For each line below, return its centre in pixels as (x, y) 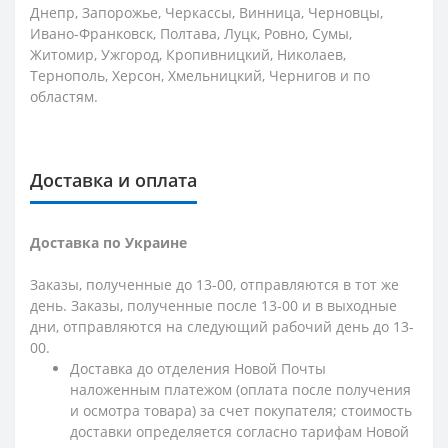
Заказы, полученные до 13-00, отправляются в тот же (214, 284)
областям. (64, 96)
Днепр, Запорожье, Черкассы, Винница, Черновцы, (206, 12)
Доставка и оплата (113, 179)
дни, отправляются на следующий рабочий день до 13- (222, 326)
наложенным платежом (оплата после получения (240, 389)
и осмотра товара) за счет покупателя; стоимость (241, 410)
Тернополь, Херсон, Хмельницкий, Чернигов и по (200, 75)
